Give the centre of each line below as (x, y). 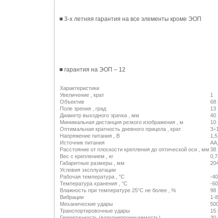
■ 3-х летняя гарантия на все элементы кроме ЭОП (130, 19)
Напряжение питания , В (90, 136)
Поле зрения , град (83, 109)
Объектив (72, 102)
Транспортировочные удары (95, 211)
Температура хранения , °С (94, 183)
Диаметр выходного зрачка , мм (100, 115)
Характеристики (80, 88)
